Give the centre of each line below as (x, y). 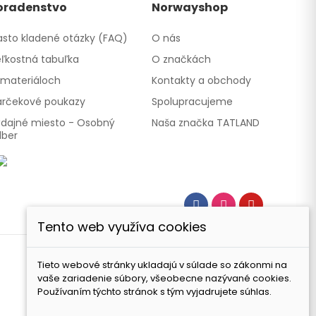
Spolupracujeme (193, 102)
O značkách (182, 59)
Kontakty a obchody (202, 80)
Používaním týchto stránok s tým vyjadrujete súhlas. (154, 292)
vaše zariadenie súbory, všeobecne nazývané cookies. (164, 278)
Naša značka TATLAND (206, 123)
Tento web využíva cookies (122, 227)
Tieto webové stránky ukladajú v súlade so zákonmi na (162, 265)
